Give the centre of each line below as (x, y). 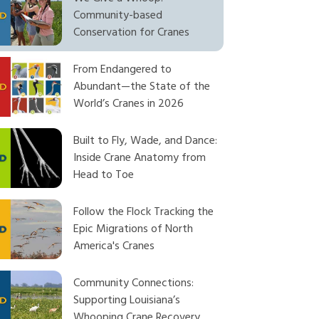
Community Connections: (134, 283)
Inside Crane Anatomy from (140, 158)
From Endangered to (122, 70)
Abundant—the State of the (142, 87)
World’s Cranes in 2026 (129, 104)
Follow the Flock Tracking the (143, 212)
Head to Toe (104, 175)
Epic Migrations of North (133, 229)
